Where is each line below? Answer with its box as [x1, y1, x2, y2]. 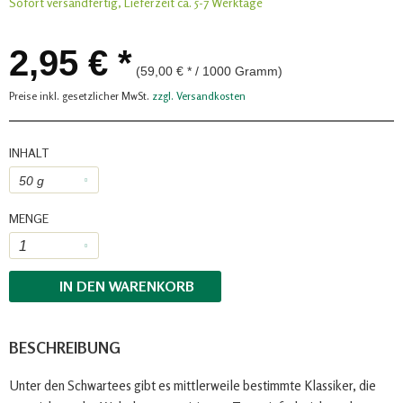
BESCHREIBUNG [9, 337, 121, 357]
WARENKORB [108, 276, 194, 295]
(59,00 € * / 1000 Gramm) [136, 63, 282, 78]
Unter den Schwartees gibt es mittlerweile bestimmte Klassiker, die [9, 376, 376, 394]
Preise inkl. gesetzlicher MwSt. [9, 88, 152, 103]
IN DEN [58, 276, 105, 295]
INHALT [9, 144, 49, 160]
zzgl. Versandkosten [152, 88, 246, 103]
